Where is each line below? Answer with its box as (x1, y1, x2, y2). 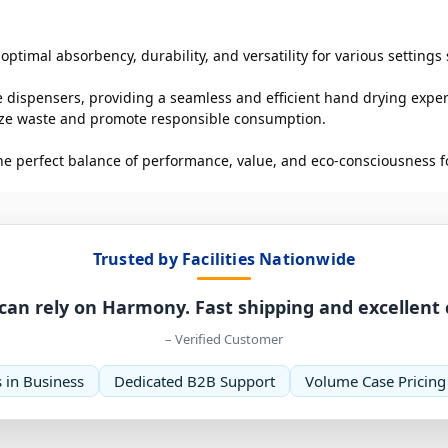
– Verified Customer (165, 330, 283, 349)
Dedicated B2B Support (114, 371, 275, 392)
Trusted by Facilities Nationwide (92, 248, 356, 271)
